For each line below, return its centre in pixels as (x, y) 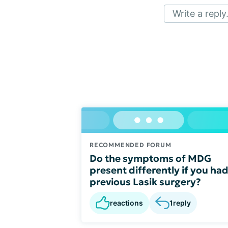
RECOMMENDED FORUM (131, 145)
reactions (126, 203)
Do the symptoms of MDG (150, 158)
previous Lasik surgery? (145, 181)
